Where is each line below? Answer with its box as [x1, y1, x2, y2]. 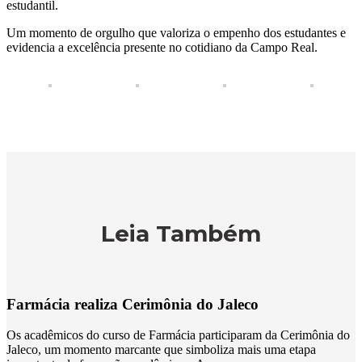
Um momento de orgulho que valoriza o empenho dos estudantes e [6, 26, 346, 40]
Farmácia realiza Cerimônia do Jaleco [6, 295, 259, 313]
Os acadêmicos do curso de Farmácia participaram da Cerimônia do [6, 328, 350, 343]
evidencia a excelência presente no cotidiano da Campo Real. [6, 40, 318, 55]
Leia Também [101, 219, 261, 247]
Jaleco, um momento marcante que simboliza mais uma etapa [6, 343, 316, 357]
